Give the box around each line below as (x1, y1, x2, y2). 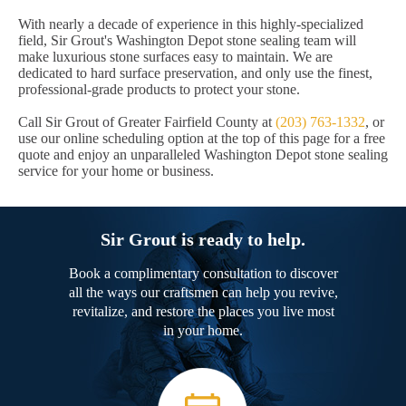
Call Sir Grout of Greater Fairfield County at (18, 114, 275, 130)
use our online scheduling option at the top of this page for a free (18, 130, 385, 147)
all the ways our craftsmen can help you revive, (68, 285, 338, 301)
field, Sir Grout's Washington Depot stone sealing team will (18, 33, 356, 49)
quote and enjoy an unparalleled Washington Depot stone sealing (18, 147, 388, 163)
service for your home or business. (18, 163, 214, 179)
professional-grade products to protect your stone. (18, 82, 300, 98)
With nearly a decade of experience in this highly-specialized (18, 16, 363, 33)
